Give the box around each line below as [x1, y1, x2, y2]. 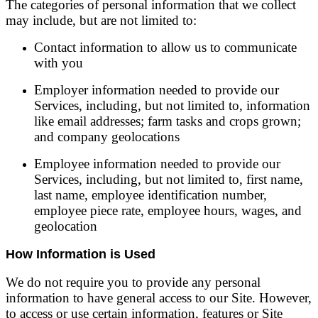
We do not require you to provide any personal [6, 275, 261, 290]
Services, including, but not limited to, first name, [34, 172, 303, 187]
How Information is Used [6, 247, 155, 261]
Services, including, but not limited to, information [34, 98, 310, 113]
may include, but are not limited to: [6, 13, 197, 28]
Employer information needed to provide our [34, 82, 279, 97]
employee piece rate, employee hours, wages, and [34, 203, 302, 218]
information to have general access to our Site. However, [6, 290, 312, 305]
